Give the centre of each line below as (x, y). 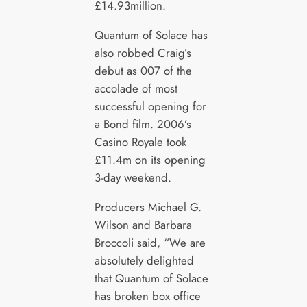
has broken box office (147, 296)
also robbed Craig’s (143, 52)
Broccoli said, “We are (150, 242)
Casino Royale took (140, 142)
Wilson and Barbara (143, 224)
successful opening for (150, 106)
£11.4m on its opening (150, 159)
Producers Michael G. (148, 207)
